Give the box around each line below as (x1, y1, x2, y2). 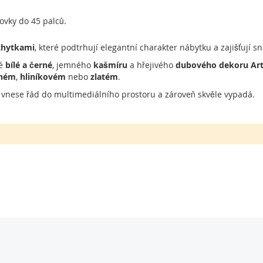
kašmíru (93, 59, 127, 70)
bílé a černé (5, 59, 52, 70)
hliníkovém (20, 71, 66, 82)
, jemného (52, 59, 93, 70)
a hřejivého (127, 59, 176, 70)
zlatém (90, 71, 118, 82)
